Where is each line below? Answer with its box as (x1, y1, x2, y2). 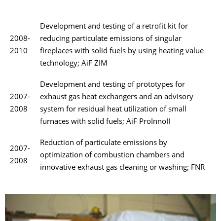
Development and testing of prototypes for (40, 81, 185, 89)
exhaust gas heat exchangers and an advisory (40, 94, 193, 102)
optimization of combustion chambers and (40, 152, 184, 160)
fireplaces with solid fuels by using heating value (40, 48, 204, 56)
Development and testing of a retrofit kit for (40, 23, 188, 31)
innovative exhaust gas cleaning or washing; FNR (40, 164, 205, 172)
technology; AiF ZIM (40, 60, 108, 68)
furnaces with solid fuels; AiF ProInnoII (40, 118, 170, 126)
